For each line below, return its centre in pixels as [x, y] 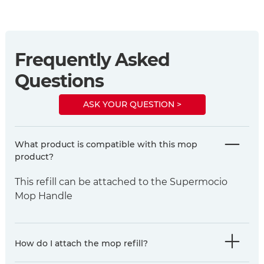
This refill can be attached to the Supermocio [121, 182]
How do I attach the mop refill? [81, 243]
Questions [59, 81]
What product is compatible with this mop [106, 145]
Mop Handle [44, 196]
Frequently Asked [92, 60]
